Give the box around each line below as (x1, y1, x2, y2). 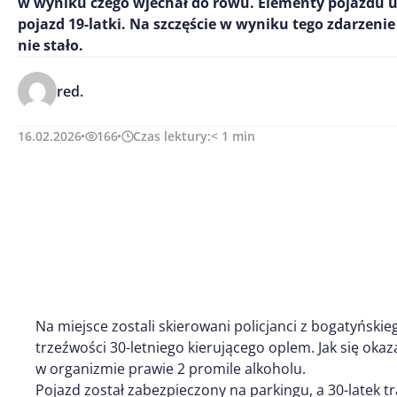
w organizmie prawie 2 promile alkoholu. (35, 358, 306, 378)
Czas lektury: (133, 128, 211, 144)
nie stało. (18, 35, 83, 55)
